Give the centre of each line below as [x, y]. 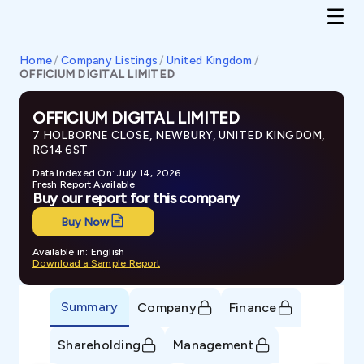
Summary [89, 306]
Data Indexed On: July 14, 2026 [107, 173]
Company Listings [110, 61]
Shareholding [99, 344]
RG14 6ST [60, 150]
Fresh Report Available [84, 184]
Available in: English [79, 252]
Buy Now [85, 222]
